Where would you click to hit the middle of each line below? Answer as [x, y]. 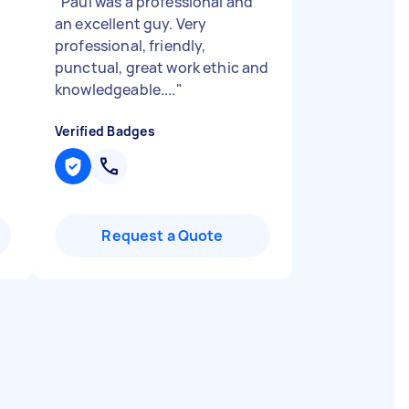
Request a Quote [163, 236]
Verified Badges [105, 131]
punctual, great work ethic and [162, 68]
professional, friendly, [131, 46]
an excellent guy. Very [131, 24]
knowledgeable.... [115, 89]
